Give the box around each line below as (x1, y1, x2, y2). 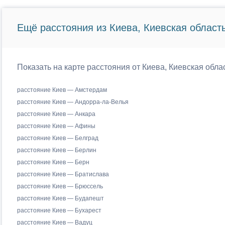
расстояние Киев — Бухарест (17, 207, 101, 214)
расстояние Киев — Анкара (17, 110, 95, 118)
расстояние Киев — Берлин (17, 147, 96, 154)
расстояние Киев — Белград (17, 135, 98, 142)
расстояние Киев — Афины (17, 123, 95, 130)
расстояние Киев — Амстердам (17, 86, 107, 93)
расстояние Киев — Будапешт (17, 195, 104, 202)
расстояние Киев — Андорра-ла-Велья (17, 98, 129, 105)
